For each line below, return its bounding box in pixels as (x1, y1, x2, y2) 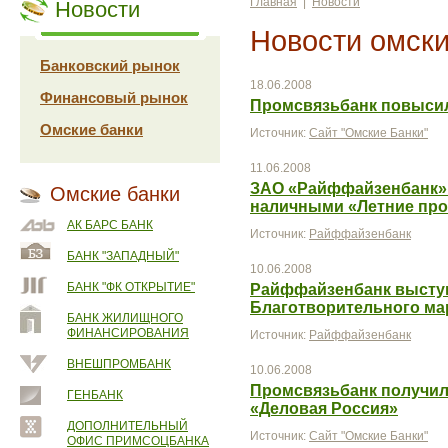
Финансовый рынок (40, 89, 188, 106)
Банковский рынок (40, 57, 180, 74)
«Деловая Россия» (250, 400, 398, 417)
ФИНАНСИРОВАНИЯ (67, 326, 189, 340)
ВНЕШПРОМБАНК (67, 357, 171, 371)
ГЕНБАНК (67, 388, 123, 402)
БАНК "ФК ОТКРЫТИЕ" (67, 280, 195, 294)
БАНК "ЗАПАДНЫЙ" (67, 249, 179, 263)
